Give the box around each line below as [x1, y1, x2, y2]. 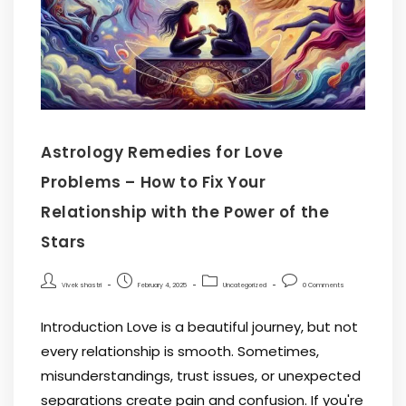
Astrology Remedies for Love [41, 141, 284, 163]
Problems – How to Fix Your [41, 171, 266, 193]
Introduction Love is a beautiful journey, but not [41, 317, 358, 336]
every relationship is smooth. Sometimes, [41, 342, 319, 361]
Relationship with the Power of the [41, 201, 330, 223]
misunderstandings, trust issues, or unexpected [41, 366, 361, 385]
